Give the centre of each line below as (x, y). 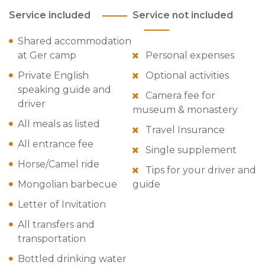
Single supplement (190, 150)
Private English (53, 75)
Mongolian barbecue (67, 184)
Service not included (183, 15)
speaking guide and (64, 89)
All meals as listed (59, 124)
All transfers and (56, 224)
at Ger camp (47, 55)
